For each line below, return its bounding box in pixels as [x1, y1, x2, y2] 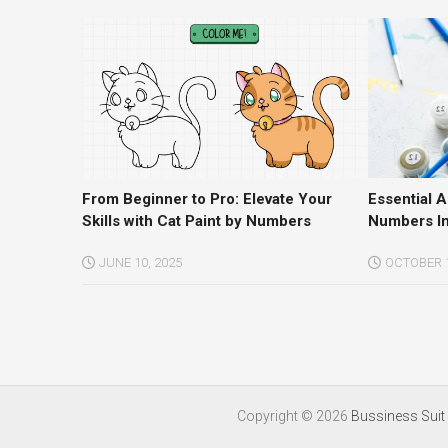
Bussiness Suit [350, 408, 445, 425]
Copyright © [236, 408, 316, 425]
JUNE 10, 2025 [98, 255, 182, 271]
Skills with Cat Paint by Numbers [81, 212, 311, 231]
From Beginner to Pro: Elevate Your [81, 190, 332, 209]
